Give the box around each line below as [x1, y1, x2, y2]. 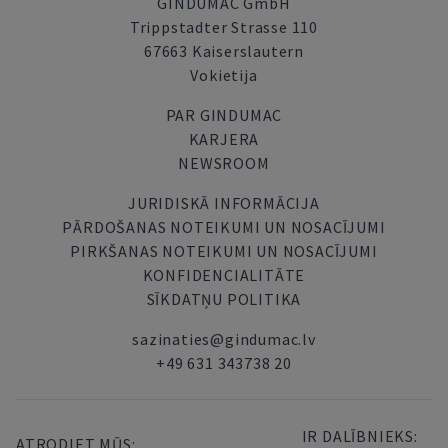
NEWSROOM [178, 153, 270, 173]
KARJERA [188, 129, 260, 149]
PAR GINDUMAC [165, 105, 283, 125]
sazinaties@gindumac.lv [132, 329, 316, 349]
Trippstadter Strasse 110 [129, 17, 319, 37]
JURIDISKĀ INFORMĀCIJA [128, 193, 320, 213]
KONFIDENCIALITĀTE [142, 265, 306, 285]
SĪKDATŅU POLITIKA [146, 289, 302, 309]
